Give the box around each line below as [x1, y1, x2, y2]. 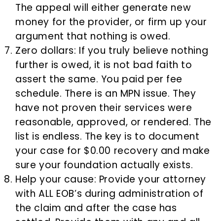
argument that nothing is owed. [15, 30, 171, 43]
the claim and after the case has [15, 201, 177, 215]
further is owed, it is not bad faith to [15, 58, 192, 72]
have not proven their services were [15, 101, 192, 115]
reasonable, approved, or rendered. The [15, 115, 212, 129]
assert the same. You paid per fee [15, 73, 183, 86]
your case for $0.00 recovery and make [15, 144, 210, 158]
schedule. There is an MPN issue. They [15, 87, 196, 101]
